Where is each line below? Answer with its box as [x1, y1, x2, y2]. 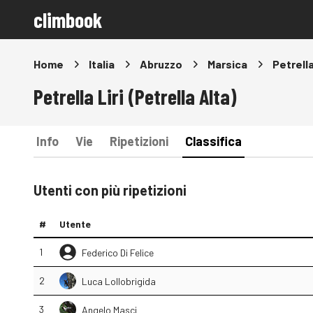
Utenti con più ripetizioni [34, 182, 187, 198]
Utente [59, 218, 91, 230]
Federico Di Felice [82, 246, 154, 259]
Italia [89, 57, 115, 71]
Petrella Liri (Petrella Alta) [34, 84, 237, 109]
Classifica [185, 133, 242, 149]
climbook [34, 7, 102, 32]
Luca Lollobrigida [82, 275, 156, 287]
